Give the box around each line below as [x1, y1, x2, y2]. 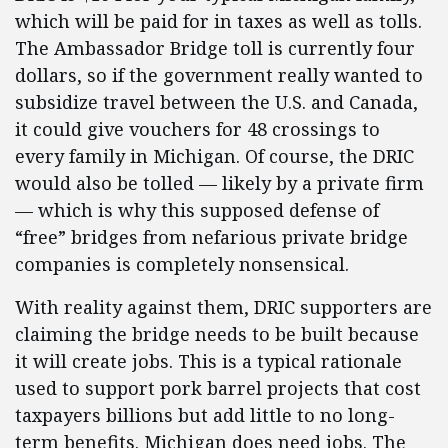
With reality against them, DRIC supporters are [15, 295, 432, 319]
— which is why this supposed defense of [15, 198, 379, 222]
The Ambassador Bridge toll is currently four [15, 36, 415, 60]
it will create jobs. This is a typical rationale [15, 349, 402, 373]
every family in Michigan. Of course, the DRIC [15, 144, 414, 168]
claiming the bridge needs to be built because [15, 322, 419, 346]
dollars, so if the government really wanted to [15, 63, 423, 87]
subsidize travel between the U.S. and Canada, [15, 90, 418, 114]
